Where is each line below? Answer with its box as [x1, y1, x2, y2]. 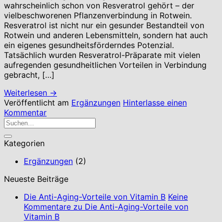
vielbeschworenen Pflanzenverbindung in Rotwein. [4, 10, 192, 20]
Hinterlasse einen [123, 98, 187, 108]
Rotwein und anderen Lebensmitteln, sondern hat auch [4, 30, 208, 40]
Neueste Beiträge [4, 174, 68, 184]
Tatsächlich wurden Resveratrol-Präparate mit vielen [4, 50, 200, 60]
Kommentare [24, 202, 71, 212]
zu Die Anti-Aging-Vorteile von [71, 202, 188, 212]
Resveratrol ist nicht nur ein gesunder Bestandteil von [4, 20, 204, 30]
